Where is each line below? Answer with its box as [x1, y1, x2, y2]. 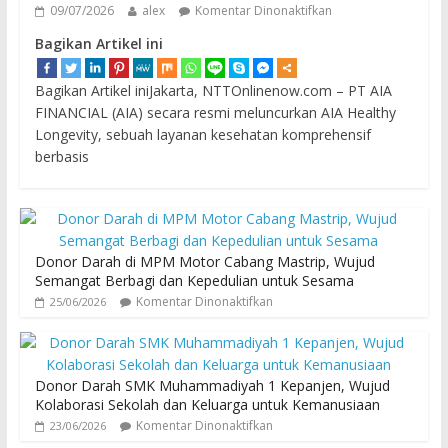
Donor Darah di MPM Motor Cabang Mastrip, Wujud [34, 252, 375, 272]
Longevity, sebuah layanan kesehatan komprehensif [34, 125, 371, 145]
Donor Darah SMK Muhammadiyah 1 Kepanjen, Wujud [34, 376, 390, 396]
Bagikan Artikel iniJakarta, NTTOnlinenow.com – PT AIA [34, 81, 392, 101]
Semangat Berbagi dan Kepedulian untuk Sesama [34, 271, 354, 291]
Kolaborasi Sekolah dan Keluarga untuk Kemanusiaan [34, 395, 380, 415]
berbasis [34, 147, 89, 167]
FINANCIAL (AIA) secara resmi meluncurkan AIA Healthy [34, 103, 396, 123]
